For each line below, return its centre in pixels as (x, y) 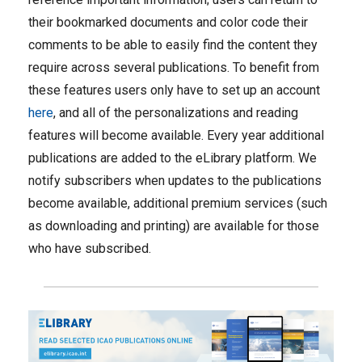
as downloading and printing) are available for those (174, 226)
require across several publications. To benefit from (174, 67)
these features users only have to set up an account (174, 90)
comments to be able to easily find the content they (173, 45)
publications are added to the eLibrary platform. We (173, 158)
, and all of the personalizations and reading (176, 113)
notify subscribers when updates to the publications (175, 181)
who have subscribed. (90, 248)
